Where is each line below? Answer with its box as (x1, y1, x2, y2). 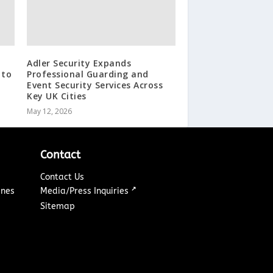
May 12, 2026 (27, 105, 73, 116)
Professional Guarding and (27, 68, 149, 80)
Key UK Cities (27, 90, 87, 102)
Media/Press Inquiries (40, 185, 132, 196)
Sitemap (40, 200, 76, 211)
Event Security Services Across (27, 79, 163, 91)
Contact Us (40, 171, 85, 182)
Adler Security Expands (27, 57, 132, 69)
